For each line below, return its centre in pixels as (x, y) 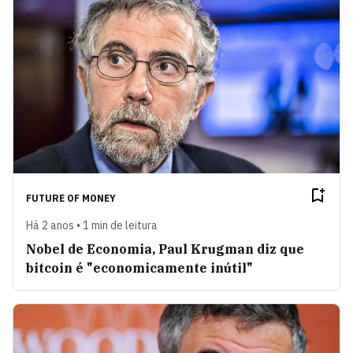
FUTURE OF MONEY (71, 198)
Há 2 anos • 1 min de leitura (92, 225)
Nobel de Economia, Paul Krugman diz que (165, 249)
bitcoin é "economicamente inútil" (139, 268)
